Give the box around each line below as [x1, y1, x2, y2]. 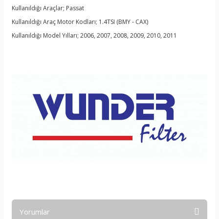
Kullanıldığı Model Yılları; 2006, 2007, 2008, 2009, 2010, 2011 [12, 31, 177, 40]
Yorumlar [20, 207, 50, 217]
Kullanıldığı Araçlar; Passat [12, 4, 84, 12]
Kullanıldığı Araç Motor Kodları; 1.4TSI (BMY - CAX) [12, 18, 148, 26]
